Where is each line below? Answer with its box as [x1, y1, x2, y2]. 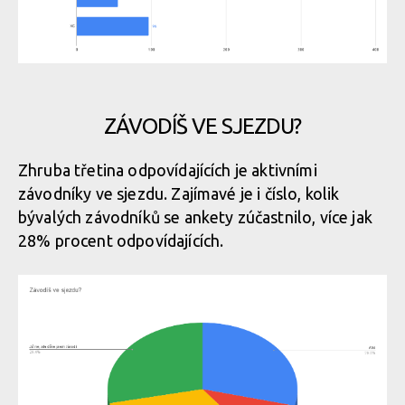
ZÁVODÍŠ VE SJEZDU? [104, 114, 301, 138]
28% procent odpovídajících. [18, 231, 231, 250]
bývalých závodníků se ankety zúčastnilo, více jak [18, 208, 372, 226]
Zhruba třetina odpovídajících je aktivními [18, 161, 317, 179]
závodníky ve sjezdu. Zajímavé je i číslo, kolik [18, 184, 340, 202]
